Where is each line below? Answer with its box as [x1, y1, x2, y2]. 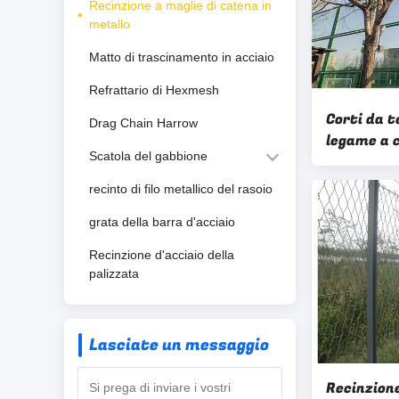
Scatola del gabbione [89, 149, 208, 163]
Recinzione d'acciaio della [89, 248, 234, 262]
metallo [89, 17, 130, 31]
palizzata [89, 266, 139, 281]
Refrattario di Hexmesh [89, 83, 219, 97]
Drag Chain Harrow [89, 116, 198, 130]
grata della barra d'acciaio [89, 215, 235, 229]
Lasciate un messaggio [89, 333, 269, 357]
